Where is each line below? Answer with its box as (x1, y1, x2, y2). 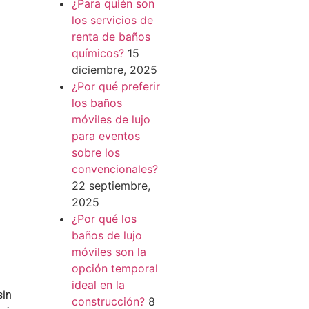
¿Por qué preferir (71, 79, 160, 93)
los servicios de (71, 13, 153, 27)
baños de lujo (71, 228, 142, 242)
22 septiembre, (71, 179, 150, 192)
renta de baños (71, 30, 150, 43)
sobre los (71, 146, 120, 159)
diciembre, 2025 (71, 63, 157, 77)
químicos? (71, 46, 124, 60)
